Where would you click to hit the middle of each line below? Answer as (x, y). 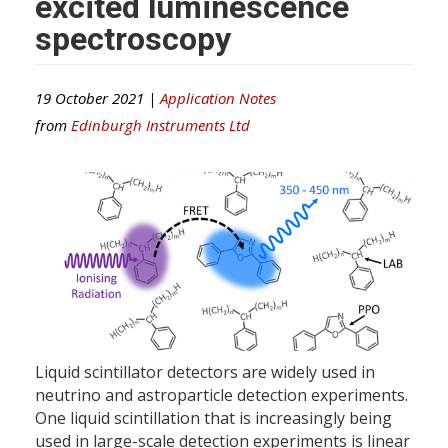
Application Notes (218, 97)
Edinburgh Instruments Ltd (160, 124)
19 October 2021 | (97, 97)
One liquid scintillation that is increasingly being (213, 417)
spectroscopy (133, 38)
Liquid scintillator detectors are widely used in (205, 371)
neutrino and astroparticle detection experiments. (221, 394)
